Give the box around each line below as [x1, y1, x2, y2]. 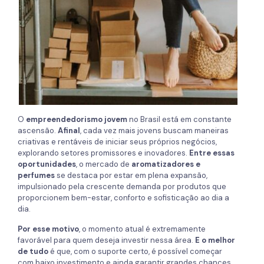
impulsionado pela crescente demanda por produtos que [18, 181, 226, 192]
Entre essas [189, 148, 235, 159]
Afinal [58, 126, 80, 136]
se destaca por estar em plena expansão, [55, 170, 207, 181]
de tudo [18, 246, 48, 257]
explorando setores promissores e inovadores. [18, 148, 189, 159]
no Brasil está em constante [127, 114, 232, 125]
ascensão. [18, 126, 58, 136]
